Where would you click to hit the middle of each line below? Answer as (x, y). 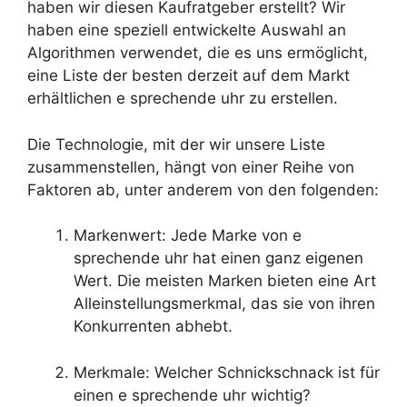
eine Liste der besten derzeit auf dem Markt (189, 76)
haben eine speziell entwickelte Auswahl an (187, 30)
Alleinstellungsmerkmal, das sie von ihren (224, 304)
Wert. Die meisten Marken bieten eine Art (225, 281)
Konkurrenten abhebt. (153, 327)
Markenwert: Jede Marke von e (188, 236)
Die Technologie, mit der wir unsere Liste (176, 144)
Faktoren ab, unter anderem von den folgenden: (203, 189)
